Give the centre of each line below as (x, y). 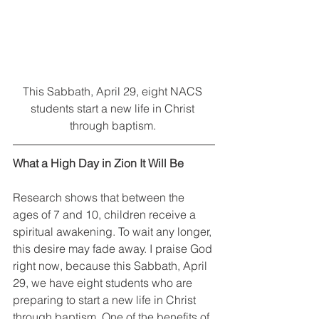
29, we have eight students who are (104, 282)
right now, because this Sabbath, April (111, 265)
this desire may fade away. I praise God (114, 248)
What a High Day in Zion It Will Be (98, 163)
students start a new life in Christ (114, 108)
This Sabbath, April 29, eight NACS (114, 91)
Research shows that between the (100, 197)
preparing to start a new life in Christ (106, 299)
